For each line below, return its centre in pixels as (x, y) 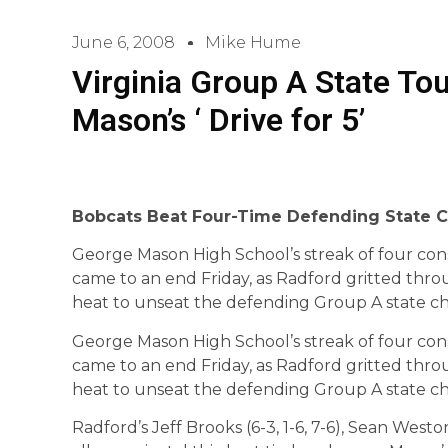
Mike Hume (253, 42)
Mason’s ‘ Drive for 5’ (218, 120)
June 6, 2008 (123, 42)
